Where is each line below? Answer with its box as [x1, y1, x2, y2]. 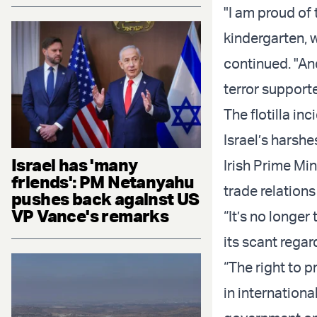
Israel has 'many [11, 154, 138, 175]
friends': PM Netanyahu [11, 171, 195, 192]
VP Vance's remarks [11, 204, 169, 226]
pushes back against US [11, 188, 200, 209]
